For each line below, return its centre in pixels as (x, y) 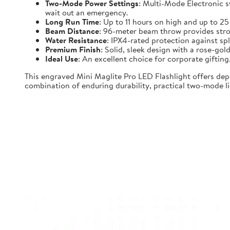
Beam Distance (72, 31)
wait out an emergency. (87, 12)
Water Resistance (76, 40)
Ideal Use (62, 59)
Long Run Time (72, 22)
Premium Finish (73, 49)
